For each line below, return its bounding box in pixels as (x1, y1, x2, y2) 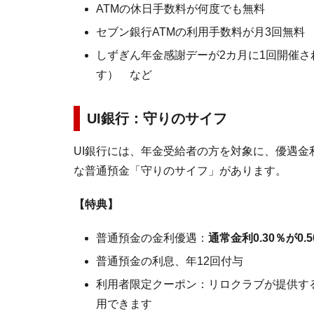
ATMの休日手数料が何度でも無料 (96, 3, 265, 15)
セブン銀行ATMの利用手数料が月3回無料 (96, 26, 305, 38)
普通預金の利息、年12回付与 (96, 255, 243, 267)
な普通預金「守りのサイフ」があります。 (74, 165, 287, 177)
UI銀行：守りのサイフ (87, 111, 227, 126)
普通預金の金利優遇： (96, 232, 208, 244)
